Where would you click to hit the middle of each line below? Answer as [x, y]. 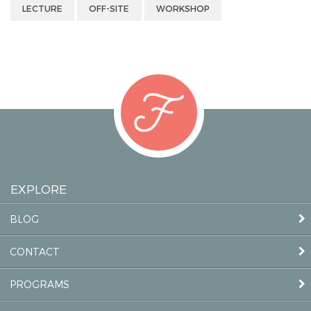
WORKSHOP [183, 8]
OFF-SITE [109, 8]
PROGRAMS [40, 284]
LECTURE [43, 8]
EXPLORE [39, 188]
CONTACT [35, 251]
